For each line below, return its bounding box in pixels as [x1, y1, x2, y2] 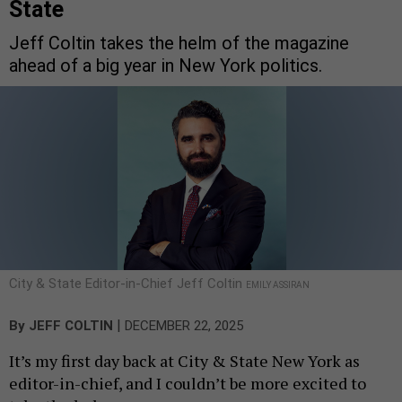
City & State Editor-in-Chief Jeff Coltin [9, 275, 246, 293]
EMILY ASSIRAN [246, 280, 310, 291]
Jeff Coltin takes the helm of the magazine [9, 32, 349, 55]
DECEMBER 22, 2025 [125, 318, 243, 335]
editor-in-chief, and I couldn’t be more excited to [9, 372, 366, 395]
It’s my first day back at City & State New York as [9, 350, 360, 372]
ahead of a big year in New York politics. [9, 55, 322, 77]
